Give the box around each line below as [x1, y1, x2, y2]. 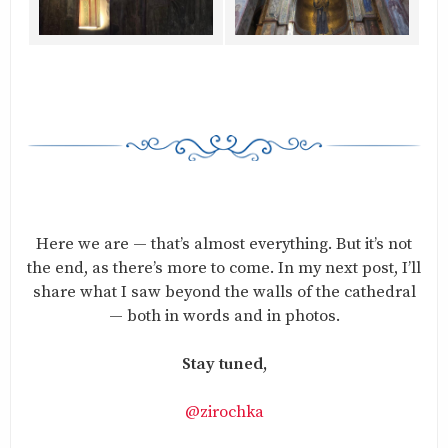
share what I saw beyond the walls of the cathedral [32, 282, 416, 304]
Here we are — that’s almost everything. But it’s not [36, 234, 412, 256]
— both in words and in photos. [108, 306, 340, 328]
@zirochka [184, 402, 264, 424]
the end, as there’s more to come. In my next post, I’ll [27, 258, 421, 280]
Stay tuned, [181, 354, 267, 376]
